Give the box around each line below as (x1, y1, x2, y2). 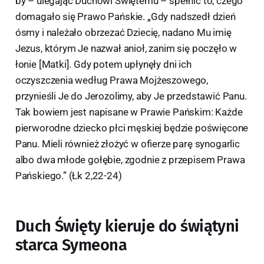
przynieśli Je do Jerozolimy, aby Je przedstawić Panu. (15, 90, 247, 102)
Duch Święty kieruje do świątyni (15, 217, 239, 236)
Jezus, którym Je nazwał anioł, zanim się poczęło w (15, 42, 237, 54)
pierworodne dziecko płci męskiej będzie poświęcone (15, 122, 249, 134)
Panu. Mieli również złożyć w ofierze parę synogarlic (15, 138, 240, 150)
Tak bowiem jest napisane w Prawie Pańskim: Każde (15, 106, 243, 118)
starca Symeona (15, 236, 127, 255)
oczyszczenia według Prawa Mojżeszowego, (15, 74, 209, 86)
